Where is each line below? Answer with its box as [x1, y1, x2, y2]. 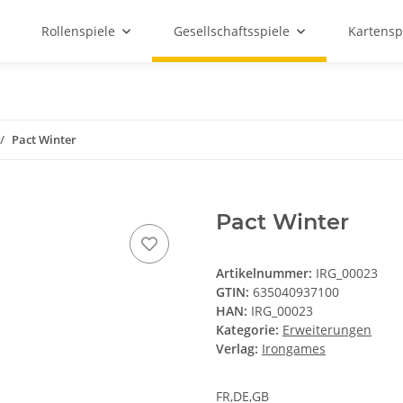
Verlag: [216, 340, 258, 358]
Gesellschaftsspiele [174, 22, 290, 40]
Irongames [262, 340, 326, 358]
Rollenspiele [41, 22, 115, 40]
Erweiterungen [282, 321, 372, 339]
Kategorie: [216, 321, 282, 339]
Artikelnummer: [216, 264, 316, 282]
